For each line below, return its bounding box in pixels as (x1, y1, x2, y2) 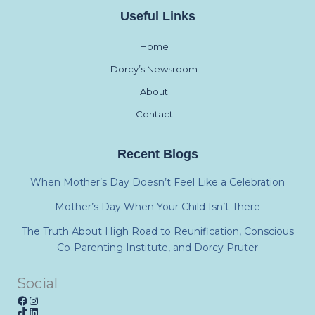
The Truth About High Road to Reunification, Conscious (21, 225, 294, 238)
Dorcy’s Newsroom (110, 63, 198, 75)
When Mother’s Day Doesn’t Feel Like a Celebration (30, 176, 285, 188)
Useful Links (120, 8, 195, 23)
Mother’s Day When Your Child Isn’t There (55, 200, 260, 213)
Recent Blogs (117, 146, 198, 161)
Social (17, 275, 58, 292)
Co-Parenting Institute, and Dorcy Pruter (57, 241, 258, 254)
